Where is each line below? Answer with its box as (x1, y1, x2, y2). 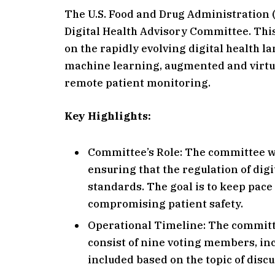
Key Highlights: (64, 109, 152, 123)
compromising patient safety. (88, 196, 244, 211)
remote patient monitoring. (64, 76, 211, 90)
